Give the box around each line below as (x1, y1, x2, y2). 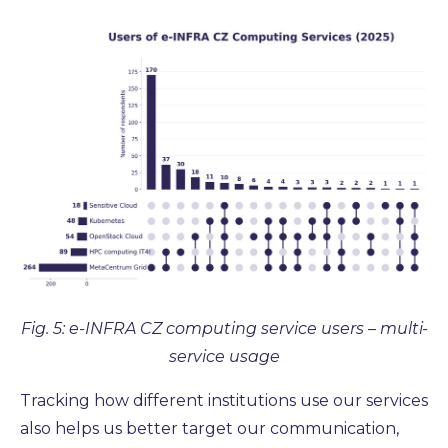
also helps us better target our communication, (20, 419, 399, 439)
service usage (168, 347, 280, 367)
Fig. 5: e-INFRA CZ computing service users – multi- (20, 319, 428, 339)
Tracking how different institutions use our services (20, 391, 428, 411)
